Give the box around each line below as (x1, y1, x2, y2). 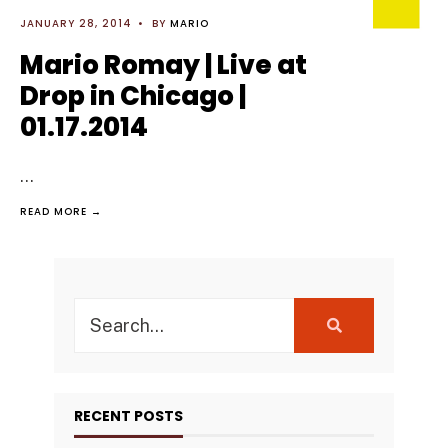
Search (73, 300, 133, 321)
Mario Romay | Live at (20, 47, 307, 83)
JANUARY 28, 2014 (20, 16, 132, 31)
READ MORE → (20, 204, 102, 219)
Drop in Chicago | (20, 78, 246, 114)
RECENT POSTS (74, 406, 183, 426)
